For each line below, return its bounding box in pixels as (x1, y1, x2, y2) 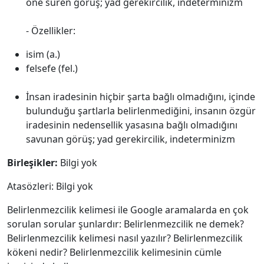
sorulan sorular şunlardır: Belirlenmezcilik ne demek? (7, 217, 244, 230)
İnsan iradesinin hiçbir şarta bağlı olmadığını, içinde (26, 90, 255, 103)
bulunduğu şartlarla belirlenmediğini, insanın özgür (26, 104, 256, 117)
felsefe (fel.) (26, 62, 78, 75)
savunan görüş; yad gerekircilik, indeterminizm (26, 133, 235, 146)
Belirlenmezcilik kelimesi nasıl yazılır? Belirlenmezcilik (7, 232, 243, 245)
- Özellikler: (26, 24, 75, 37)
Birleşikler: (7, 156, 58, 169)
